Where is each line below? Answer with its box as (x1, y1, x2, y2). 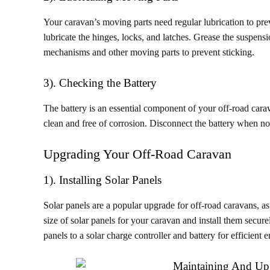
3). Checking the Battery (43, 77, 157, 89)
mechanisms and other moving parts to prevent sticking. (43, 47, 254, 57)
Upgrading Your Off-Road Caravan (43, 146, 231, 162)
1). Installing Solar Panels (43, 174, 162, 186)
